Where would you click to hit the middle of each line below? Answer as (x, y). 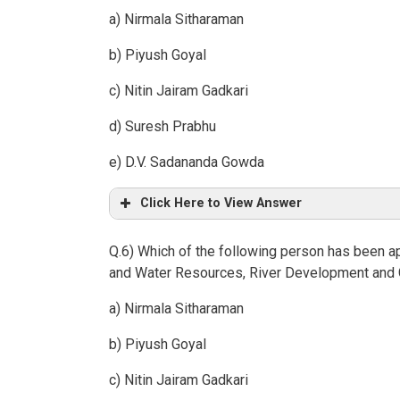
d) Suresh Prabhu (162, 127)
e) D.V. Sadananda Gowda (187, 162)
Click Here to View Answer (221, 204)
